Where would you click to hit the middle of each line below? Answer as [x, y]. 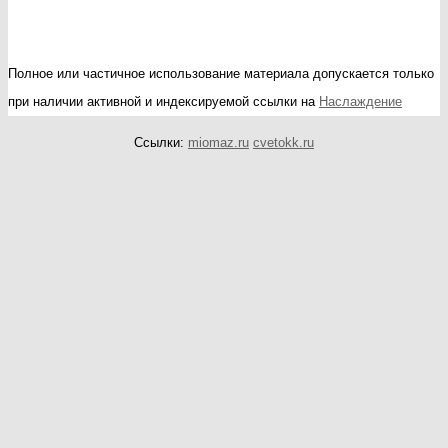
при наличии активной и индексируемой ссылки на [163, 101]
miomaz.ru [218, 142]
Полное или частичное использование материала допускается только [221, 73]
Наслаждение [360, 101]
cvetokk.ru [283, 142]
